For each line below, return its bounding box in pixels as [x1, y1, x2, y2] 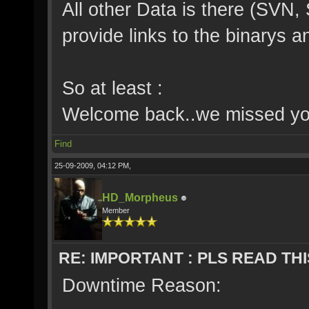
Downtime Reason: [62, 275, 221, 296]
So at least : [62, 77, 163, 99]
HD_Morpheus [102, 192, 178, 203]
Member [102, 206, 130, 215]
